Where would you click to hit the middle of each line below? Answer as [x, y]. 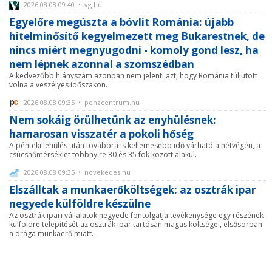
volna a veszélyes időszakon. [58, 84]
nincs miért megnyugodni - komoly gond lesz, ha [134, 50]
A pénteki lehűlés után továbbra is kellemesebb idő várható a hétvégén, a [135, 145]
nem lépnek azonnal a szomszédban [102, 64]
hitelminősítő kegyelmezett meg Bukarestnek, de [137, 36]
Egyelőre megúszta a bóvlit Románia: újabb [121, 22]
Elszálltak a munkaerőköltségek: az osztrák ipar [132, 190]
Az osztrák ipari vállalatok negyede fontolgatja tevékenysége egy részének [136, 215]
